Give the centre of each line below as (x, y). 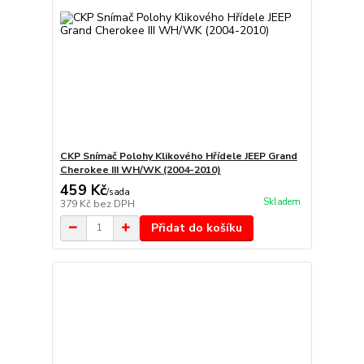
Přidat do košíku (196, 227)
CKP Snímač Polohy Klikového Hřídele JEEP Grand (178, 156)
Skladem (282, 202)
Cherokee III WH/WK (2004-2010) (140, 169)
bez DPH (114, 204)
